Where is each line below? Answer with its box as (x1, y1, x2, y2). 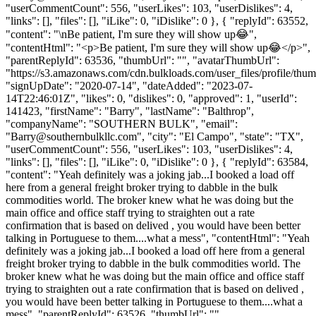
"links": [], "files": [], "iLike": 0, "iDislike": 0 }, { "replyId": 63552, (6, 14, 308, 27)
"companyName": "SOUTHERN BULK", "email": (6, 117, 238, 130)
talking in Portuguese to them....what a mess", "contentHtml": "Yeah (6, 231, 310, 244)
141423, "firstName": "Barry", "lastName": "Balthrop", (6, 104, 254, 117)
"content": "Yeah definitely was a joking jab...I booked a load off (6, 168, 294, 181)
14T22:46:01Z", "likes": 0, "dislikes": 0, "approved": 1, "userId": (6, 92, 297, 104)
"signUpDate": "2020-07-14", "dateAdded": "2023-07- (6, 79, 253, 92)
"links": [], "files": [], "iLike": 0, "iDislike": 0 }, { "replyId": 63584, (6, 155, 308, 168)
